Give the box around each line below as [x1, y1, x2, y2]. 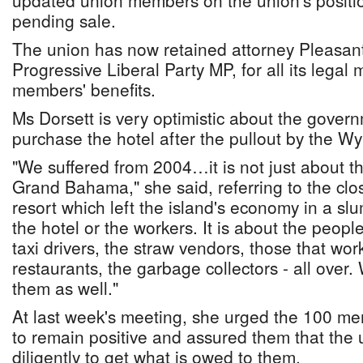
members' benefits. [12, 77, 156, 101]
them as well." [12, 275, 118, 300]
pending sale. [12, 8, 116, 32]
